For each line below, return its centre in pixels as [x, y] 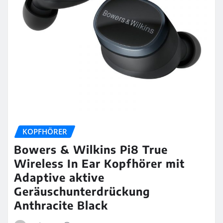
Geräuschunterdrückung [82, 191]
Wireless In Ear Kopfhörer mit [99, 164]
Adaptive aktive [59, 177]
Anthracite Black [61, 205]
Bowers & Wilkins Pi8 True [91, 150]
